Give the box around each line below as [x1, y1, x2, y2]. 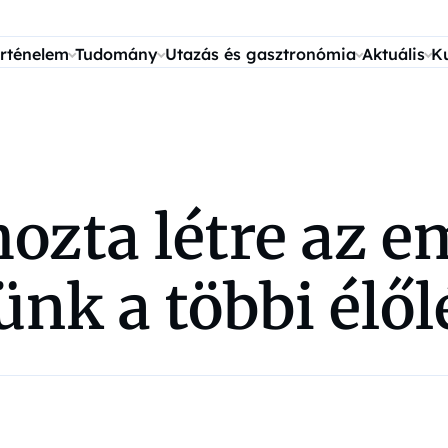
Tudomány [75, 44, 159, 64]
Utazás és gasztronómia [164, 44, 356, 64]
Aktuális [361, 44, 425, 64]
